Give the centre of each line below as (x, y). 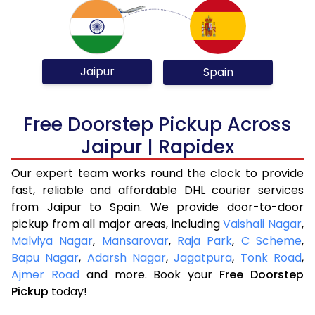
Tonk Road (271, 257)
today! (68, 291)
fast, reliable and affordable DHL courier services (157, 190)
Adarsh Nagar (127, 257)
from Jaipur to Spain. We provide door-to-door (157, 207)
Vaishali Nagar (263, 224)
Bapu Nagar (45, 257)
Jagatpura (203, 257)
